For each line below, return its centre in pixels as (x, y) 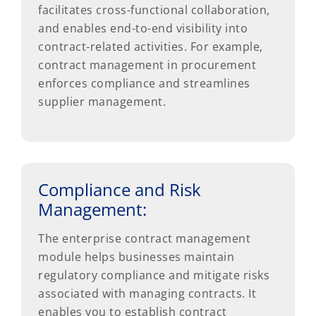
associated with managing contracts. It (147, 293)
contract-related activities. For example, (151, 46)
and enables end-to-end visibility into (143, 28)
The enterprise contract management (144, 238)
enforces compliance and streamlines (144, 83)
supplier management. (102, 101)
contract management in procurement (147, 65)
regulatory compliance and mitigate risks (154, 275)
